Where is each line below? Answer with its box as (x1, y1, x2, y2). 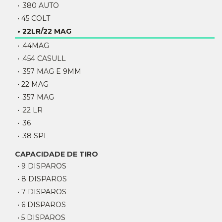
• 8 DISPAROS (17, 174, 67, 183)
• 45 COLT (17, 14, 50, 23)
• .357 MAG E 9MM (17, 67, 81, 76)
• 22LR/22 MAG (17, 27, 71, 36)
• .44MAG (17, 41, 49, 50)
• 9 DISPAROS (17, 162, 66, 170)
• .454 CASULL (17, 54, 66, 63)
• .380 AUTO (17, 1, 59, 10)
